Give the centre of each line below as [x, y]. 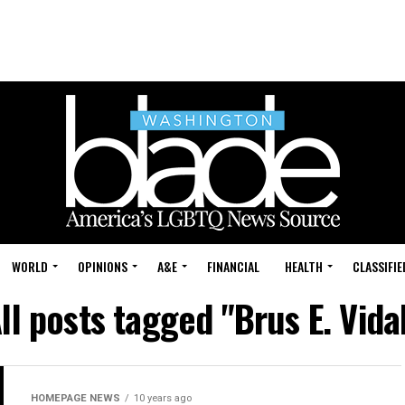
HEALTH [304, 266]
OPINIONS [103, 266]
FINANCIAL [233, 266]
